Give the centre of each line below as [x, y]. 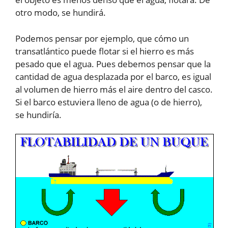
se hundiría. [38, 115]
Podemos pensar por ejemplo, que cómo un [102, 38]
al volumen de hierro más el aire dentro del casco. [114, 89]
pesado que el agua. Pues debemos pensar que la [113, 64]
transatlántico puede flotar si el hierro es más [105, 51]
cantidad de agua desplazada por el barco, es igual [113, 76]
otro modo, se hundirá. [61, 13]
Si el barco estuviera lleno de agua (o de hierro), [109, 102]
